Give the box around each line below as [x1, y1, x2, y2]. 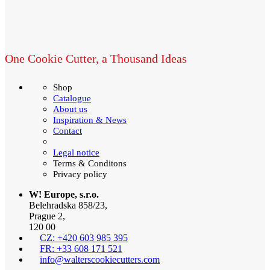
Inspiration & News [53, 115, 127, 125]
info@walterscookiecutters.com [40, 254, 160, 265]
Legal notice [53, 148, 99, 158]
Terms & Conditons [53, 159, 127, 169]
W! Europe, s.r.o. [29, 189, 99, 200]
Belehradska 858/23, [29, 200, 107, 211]
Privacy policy [53, 169, 107, 180]
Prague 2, [29, 211, 65, 222]
